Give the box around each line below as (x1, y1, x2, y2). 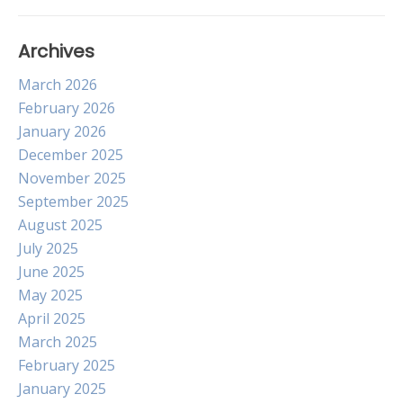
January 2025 (18, 379, 106, 399)
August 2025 (18, 215, 103, 235)
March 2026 (18, 75, 97, 94)
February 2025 (18, 355, 115, 375)
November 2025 (18, 168, 126, 188)
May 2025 (18, 285, 83, 305)
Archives (18, 39, 94, 64)
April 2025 (18, 309, 85, 328)
